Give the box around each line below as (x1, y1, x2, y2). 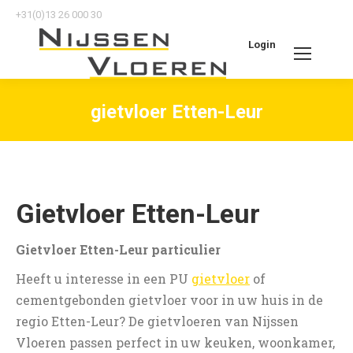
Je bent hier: (176, 128, 255, 144)
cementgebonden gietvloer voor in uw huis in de (16, 292, 323, 308)
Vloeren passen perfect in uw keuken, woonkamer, (16, 334, 335, 351)
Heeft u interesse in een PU (16, 270, 191, 287)
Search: (275, 71, 321, 88)
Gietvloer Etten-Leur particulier (16, 241, 221, 258)
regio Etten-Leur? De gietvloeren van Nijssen (16, 313, 299, 329)
